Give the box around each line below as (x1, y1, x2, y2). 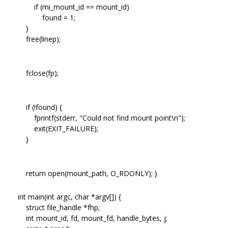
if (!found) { (18, 102, 62, 112)
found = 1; (18, 12, 75, 22)
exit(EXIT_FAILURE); (18, 123, 98, 133)
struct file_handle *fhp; (18, 202, 100, 212)
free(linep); (18, 34, 61, 44)
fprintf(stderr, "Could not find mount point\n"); (18, 112, 185, 123)
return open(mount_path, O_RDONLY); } (18, 168, 157, 178)
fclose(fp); (18, 68, 59, 78)
